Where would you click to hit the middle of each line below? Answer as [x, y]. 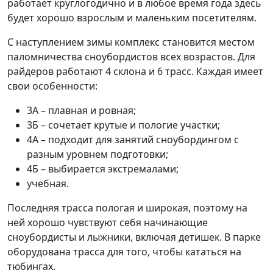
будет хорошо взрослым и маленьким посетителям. [132, 18]
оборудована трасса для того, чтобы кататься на [124, 252]
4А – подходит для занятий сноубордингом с [133, 140]
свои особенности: [52, 86]
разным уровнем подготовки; [97, 154]
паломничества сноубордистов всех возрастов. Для [131, 57]
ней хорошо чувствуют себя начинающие [108, 223]
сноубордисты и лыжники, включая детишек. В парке [134, 237]
